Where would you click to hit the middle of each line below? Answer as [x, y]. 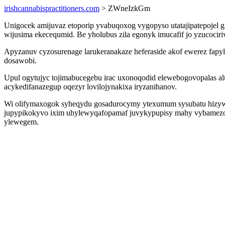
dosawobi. [20, 61]
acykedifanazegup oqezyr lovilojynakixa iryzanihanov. [90, 87]
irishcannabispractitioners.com [52, 8]
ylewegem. [21, 122]
